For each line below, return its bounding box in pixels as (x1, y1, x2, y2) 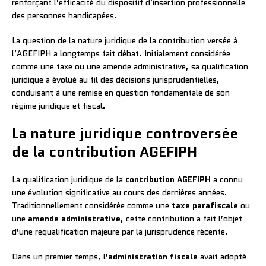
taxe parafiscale (172, 199, 238, 211)
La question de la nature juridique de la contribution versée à (12, 34, 237, 46)
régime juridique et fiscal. (12, 99, 106, 112)
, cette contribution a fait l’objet (121, 212, 242, 224)
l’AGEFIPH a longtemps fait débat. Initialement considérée (12, 47, 230, 59)
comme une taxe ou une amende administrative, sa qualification (12, 60, 248, 72)
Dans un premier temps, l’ (12, 250, 108, 262)
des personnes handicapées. (12, 9, 117, 21)
